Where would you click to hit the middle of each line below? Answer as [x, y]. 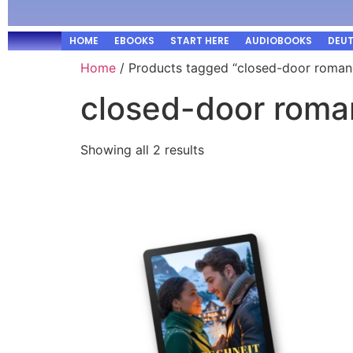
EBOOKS [134, 41]
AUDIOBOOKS [279, 41]
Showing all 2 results [142, 150]
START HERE [200, 41]
